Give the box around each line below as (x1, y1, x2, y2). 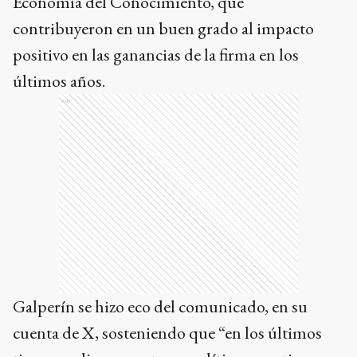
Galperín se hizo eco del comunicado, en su (13, 295, 308, 319)
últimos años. (13, 69, 105, 93)
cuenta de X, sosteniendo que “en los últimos (13, 321, 322, 345)
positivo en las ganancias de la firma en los (13, 43, 299, 67)
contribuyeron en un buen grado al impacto (13, 17, 314, 41)
